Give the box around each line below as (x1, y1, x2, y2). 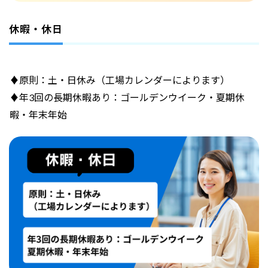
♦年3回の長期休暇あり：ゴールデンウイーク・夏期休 (9, 91, 245, 103)
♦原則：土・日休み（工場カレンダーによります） (9, 74, 230, 86)
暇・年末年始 (9, 108, 67, 120)
